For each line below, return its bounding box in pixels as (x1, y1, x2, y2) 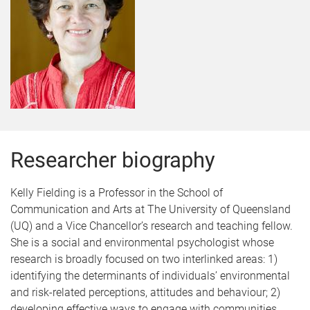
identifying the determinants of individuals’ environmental (10, 269, 290, 282)
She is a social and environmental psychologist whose (10, 236, 274, 249)
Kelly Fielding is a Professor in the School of (10, 186, 223, 199)
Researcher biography (10, 147, 215, 173)
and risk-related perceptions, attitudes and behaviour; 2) (10, 286, 280, 299)
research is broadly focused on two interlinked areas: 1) (10, 253, 277, 266)
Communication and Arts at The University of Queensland (10, 203, 291, 216)
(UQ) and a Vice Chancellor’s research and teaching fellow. (10, 219, 293, 232)
